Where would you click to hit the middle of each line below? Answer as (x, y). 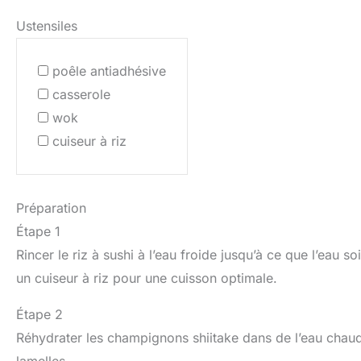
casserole (81, 94)
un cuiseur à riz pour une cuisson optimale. (147, 278)
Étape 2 (39, 314)
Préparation (51, 207)
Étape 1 (38, 231)
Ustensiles (47, 25)
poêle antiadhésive (109, 71)
